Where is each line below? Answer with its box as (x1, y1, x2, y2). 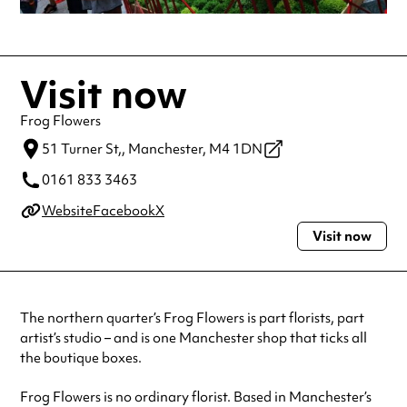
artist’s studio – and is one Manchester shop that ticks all (20, 329, 367, 348)
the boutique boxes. (20, 349, 142, 368)
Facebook (93, 202, 155, 221)
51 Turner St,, (42, 140, 125, 159)
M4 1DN (209, 140, 263, 159)
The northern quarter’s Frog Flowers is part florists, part (20, 309, 364, 328)
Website (42, 202, 93, 221)
